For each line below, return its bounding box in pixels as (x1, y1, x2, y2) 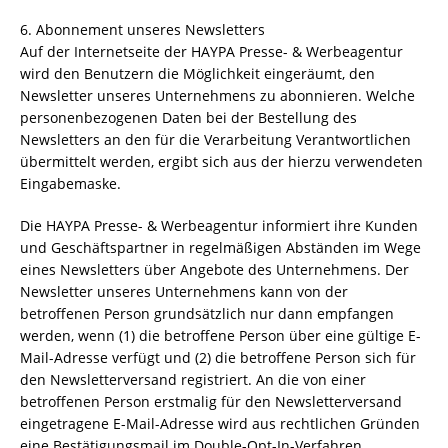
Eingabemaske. (20, 174, 121, 193)
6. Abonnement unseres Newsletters (20, 20, 265, 39)
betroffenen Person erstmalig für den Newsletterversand (20, 392, 402, 411)
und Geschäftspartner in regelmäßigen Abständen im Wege (20, 238, 421, 257)
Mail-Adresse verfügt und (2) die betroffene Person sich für (20, 348, 416, 367)
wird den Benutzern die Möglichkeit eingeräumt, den (20, 64, 375, 83)
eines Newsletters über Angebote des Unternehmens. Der (20, 260, 409, 279)
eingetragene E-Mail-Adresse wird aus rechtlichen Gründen (20, 414, 420, 433)
